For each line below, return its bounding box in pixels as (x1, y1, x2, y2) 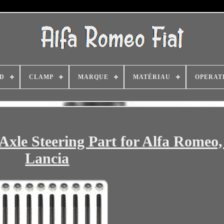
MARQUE (78, 73, 108, 80)
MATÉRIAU (133, 73, 170, 80)
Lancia (25, 150, 69, 167)
